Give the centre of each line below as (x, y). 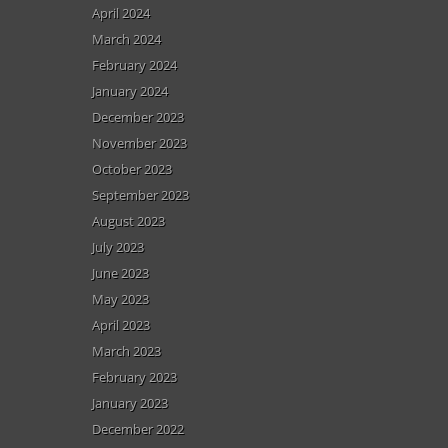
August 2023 (128, 221)
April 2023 (121, 325)
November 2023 (139, 143)
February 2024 (134, 65)
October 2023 (132, 169)
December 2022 (138, 429)
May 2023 (120, 299)
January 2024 (130, 91)
